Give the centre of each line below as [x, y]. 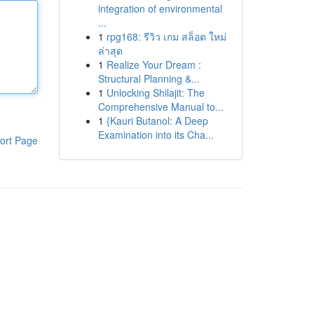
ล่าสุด [110, 50]
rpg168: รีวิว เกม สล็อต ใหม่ [166, 36]
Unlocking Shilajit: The [155, 93]
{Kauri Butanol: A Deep [157, 121]
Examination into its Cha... [156, 135]
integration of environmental [160, 8]
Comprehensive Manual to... [161, 107]
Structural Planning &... [149, 78]
